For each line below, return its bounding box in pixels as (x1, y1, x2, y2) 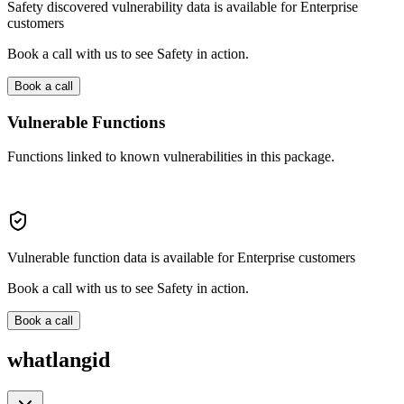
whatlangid (7, 348, 110, 372)
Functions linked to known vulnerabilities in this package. (7, 149, 335, 165)
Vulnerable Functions (7, 112, 165, 132)
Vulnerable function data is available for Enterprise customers (7, 250, 355, 266)
